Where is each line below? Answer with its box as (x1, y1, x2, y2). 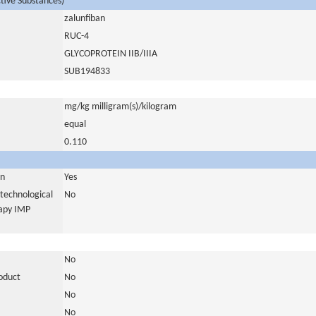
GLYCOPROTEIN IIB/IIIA (64, 49, 157, 59)
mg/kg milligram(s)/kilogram (64, 102, 176, 112)
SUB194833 (64, 66, 110, 77)
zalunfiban (64, 13, 105, 24)
